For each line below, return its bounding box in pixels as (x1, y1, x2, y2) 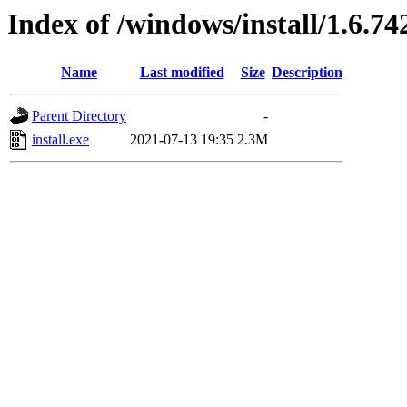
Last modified (139, 65, 224, 81)
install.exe (32, 132, 89, 148)
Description (272, 65, 342, 81)
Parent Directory (32, 108, 126, 124)
